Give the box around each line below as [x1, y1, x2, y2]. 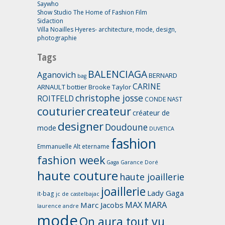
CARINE [133, 81, 161, 92]
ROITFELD [37, 93, 74, 104]
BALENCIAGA [88, 67, 147, 81]
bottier [67, 82, 87, 92]
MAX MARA [125, 199, 167, 211]
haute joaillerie [120, 171, 184, 183]
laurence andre [37, 202, 79, 210]
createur [87, 104, 131, 119]
